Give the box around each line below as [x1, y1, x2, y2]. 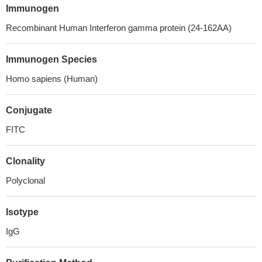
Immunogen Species [6, 54, 97, 64]
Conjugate [6, 105, 52, 115]
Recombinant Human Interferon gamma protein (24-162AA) [6, 23, 232, 33]
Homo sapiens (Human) [6, 74, 98, 84]
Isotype [6, 207, 39, 217]
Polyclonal [6, 175, 45, 185]
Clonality [6, 156, 45, 166]
